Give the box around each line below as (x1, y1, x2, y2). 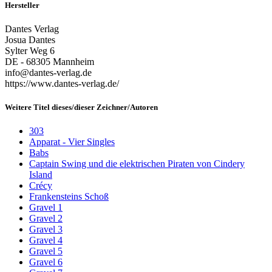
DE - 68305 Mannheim (5, 56, 94, 67)
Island (29, 169, 52, 180)
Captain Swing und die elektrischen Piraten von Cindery (29, 158, 245, 169)
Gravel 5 (29, 246, 63, 257)
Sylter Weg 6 (5, 45, 55, 56)
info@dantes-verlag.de (5, 67, 92, 78)
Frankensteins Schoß (29, 191, 109, 202)
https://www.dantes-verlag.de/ (5, 78, 119, 89)
